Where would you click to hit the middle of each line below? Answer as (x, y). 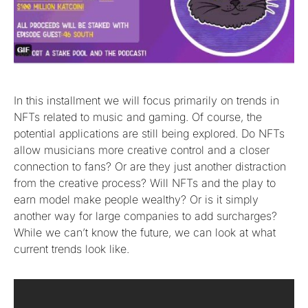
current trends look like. (71, 249)
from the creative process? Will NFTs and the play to (145, 183)
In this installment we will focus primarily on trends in (146, 100)
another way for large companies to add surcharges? (145, 216)
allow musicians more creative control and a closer (142, 150)
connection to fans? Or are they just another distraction (150, 166)
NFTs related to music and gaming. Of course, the (138, 117)
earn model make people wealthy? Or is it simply (136, 199)
